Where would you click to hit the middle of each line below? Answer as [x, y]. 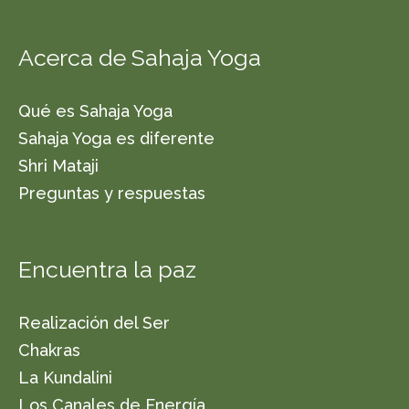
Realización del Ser [94, 323]
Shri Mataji [58, 165]
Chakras [49, 351]
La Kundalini [65, 378]
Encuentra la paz [107, 270]
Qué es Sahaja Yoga [95, 110]
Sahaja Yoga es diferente [116, 138]
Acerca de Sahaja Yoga [140, 57]
